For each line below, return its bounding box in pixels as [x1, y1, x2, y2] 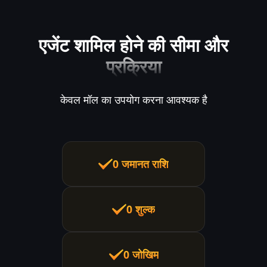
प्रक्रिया [105, 54, 162, 79]
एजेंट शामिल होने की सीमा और [39, 33, 228, 57]
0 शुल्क [126, 202, 155, 216]
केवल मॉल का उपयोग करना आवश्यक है [60, 92, 207, 107]
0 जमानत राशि [113, 157, 169, 171]
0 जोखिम [123, 247, 159, 262]
